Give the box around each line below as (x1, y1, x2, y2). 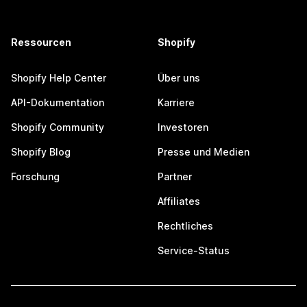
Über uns (158, 72, 200, 84)
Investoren (158, 121, 208, 133)
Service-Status (158, 245, 230, 256)
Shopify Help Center (11, 72, 106, 84)
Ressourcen (11, 36, 71, 48)
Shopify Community (11, 121, 104, 133)
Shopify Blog (11, 146, 71, 158)
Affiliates (158, 195, 200, 207)
